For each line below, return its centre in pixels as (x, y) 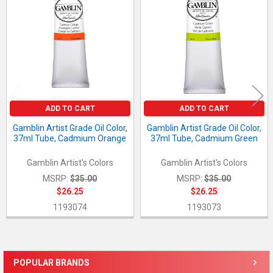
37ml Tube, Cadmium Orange (70, 139)
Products (26, 10)
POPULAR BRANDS (51, 263)
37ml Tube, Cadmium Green (204, 139)
